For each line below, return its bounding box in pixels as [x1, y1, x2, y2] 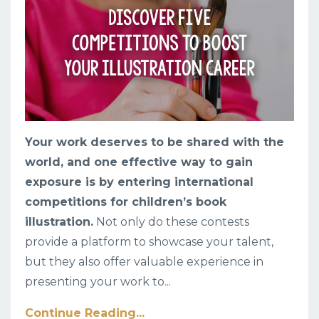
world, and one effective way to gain [25, 155, 253, 169]
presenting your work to [25, 274, 164, 288]
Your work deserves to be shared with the [25, 135, 284, 149]
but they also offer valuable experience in [25, 254, 263, 268]
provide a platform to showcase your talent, [25, 234, 273, 249]
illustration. [25, 214, 93, 229]
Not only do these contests [93, 214, 249, 229]
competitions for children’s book [25, 194, 226, 209]
